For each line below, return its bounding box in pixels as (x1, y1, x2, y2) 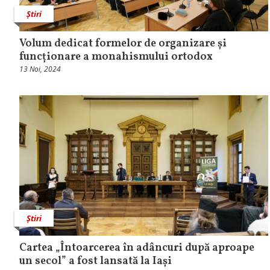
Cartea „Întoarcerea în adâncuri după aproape (19, 240, 254, 256)
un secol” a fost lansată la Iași (19, 253, 172, 269)
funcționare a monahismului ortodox (19, 49, 213, 65)
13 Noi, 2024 (19, 64, 61, 75)
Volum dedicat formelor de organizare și (19, 36, 227, 52)
